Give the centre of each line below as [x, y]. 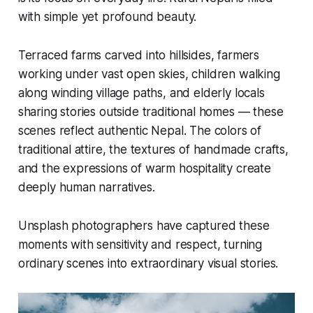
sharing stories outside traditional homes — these [151, 112]
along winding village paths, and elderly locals [141, 93]
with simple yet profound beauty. [107, 17]
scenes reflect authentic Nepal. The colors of [140, 131]
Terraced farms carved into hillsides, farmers [139, 56]
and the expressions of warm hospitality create [144, 169]
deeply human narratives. [86, 188]
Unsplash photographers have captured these [144, 226]
